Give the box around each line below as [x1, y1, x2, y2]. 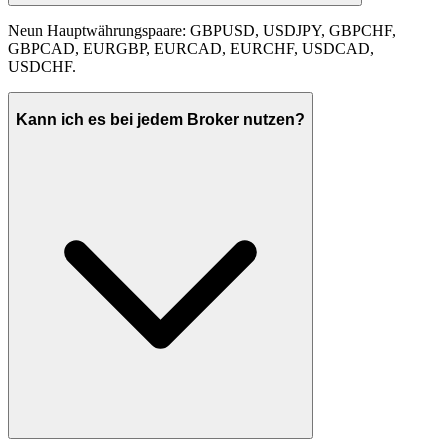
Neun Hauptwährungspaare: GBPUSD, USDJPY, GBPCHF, [8, 22, 396, 40]
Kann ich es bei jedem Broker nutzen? [16, 110, 305, 128]
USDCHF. [8, 58, 76, 76]
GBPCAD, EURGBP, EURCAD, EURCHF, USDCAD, [8, 40, 374, 58]
